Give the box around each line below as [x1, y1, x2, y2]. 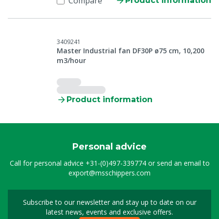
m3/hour [57, 56, 86, 65]
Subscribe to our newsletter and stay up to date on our [22, 197, 197, 207]
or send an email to [146, 158, 210, 168]
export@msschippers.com [68, 168, 151, 177]
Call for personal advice [9, 158, 86, 168]
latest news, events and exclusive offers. [46, 207, 173, 217]
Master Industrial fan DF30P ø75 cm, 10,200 [57, 46, 204, 55]
